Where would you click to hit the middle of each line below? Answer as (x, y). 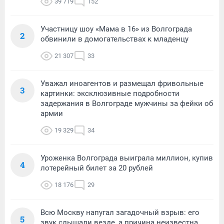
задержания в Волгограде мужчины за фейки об (127, 103)
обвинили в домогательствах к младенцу (114, 39)
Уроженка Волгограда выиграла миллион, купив (127, 158)
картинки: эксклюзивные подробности (110, 93)
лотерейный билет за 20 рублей (97, 168)
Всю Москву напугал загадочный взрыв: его (120, 212)
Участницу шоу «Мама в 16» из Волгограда (116, 29)
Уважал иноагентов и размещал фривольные (122, 83)
